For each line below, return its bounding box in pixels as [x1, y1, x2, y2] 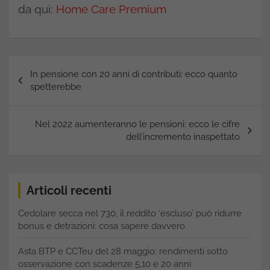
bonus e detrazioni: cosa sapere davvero [18, 221, 185, 231]
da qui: [18, 2, 56, 16]
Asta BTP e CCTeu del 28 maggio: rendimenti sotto [18, 246, 228, 257]
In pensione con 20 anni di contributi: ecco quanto [30, 69, 237, 80]
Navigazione [8, 56, 96, 74]
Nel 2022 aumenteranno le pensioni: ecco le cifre [35, 119, 240, 130]
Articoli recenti [27, 183, 111, 198]
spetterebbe [30, 81, 81, 92]
